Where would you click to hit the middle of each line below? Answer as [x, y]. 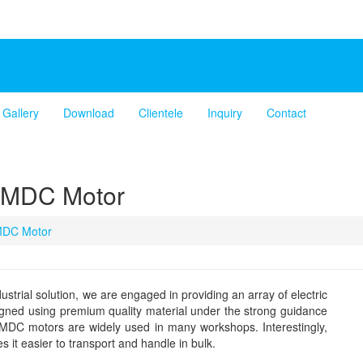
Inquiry [225, 113]
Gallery [21, 113]
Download [89, 113]
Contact [286, 113]
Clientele [161, 113]
